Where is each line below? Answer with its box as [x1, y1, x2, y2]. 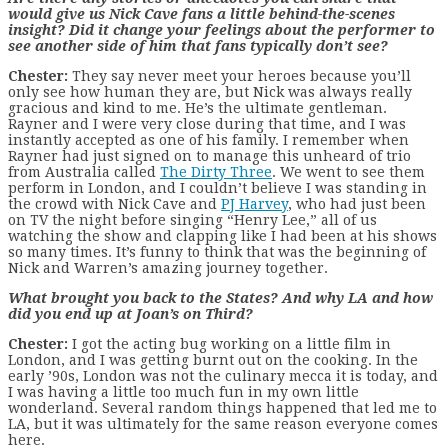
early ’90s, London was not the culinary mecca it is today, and [8, 367, 438, 384]
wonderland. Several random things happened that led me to [8, 399, 437, 416]
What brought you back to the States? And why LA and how [8, 289, 433, 306]
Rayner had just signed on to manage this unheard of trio [8, 147, 411, 164]
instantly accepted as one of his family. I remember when [8, 131, 409, 148]
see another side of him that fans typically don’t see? [8, 37, 388, 54]
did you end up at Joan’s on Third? [8, 305, 253, 322]
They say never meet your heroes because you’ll [68, 67, 411, 84]
